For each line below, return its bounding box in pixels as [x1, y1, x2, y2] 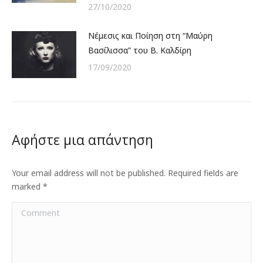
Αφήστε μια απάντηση [12, 130, 153, 149]
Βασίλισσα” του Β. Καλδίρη [88, 45, 191, 56]
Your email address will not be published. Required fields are [12, 167, 238, 178]
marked [12, 181, 43, 192]
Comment [12, 204, 50, 215]
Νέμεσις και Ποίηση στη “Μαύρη [88, 30, 213, 41]
